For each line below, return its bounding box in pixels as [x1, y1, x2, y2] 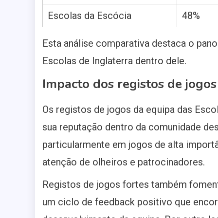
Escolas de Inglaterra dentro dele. [42, 55, 186, 67]
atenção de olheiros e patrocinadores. [42, 156, 205, 168]
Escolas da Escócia [48, 10, 131, 22]
